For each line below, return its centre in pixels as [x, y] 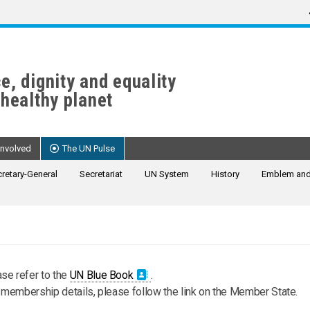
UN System [167, 174]
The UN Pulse [89, 149]
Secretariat [101, 174]
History [225, 174]
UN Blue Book [101, 275]
